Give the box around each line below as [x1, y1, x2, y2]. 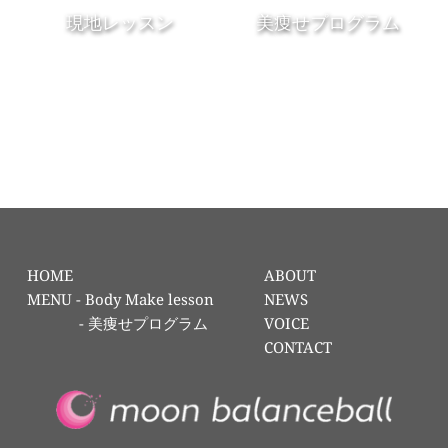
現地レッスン [66, 10, 175, 34]
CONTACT [263, 337, 332, 357]
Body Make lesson [84, 289, 214, 309]
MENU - [26, 289, 85, 309]
